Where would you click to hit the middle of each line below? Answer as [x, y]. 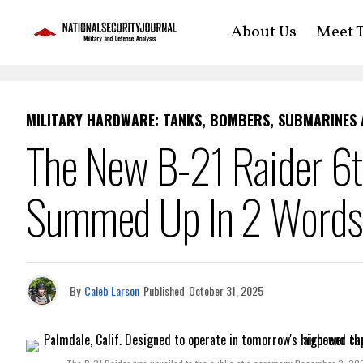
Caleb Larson [112, 290]
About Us [263, 32]
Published [164, 290]
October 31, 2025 [226, 290]
